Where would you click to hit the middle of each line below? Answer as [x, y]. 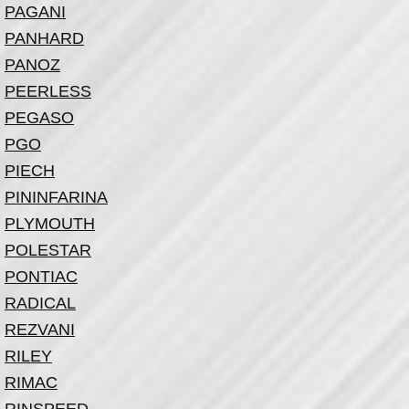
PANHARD [44, 38]
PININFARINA [56, 197]
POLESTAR [48, 250]
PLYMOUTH [50, 224]
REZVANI [40, 330]
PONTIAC [41, 277]
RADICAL [40, 303]
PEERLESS [48, 91]
